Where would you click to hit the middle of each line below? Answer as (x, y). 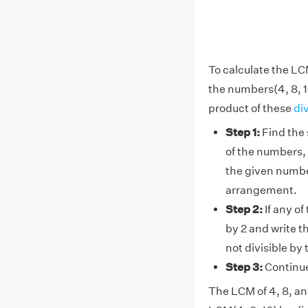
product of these (251, 108)
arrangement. (261, 190)
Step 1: (242, 132)
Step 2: (244, 209)
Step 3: (244, 267)
